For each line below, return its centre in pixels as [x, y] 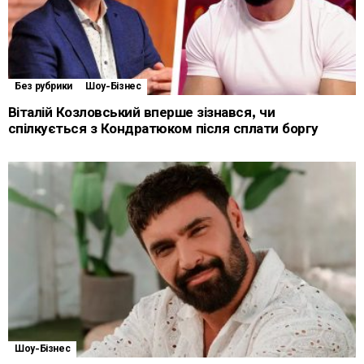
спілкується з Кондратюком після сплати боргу [163, 129]
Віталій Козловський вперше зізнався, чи [142, 113]
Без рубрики [44, 87]
